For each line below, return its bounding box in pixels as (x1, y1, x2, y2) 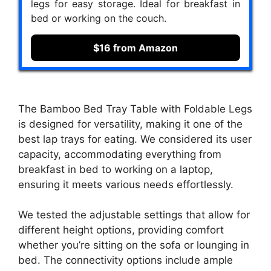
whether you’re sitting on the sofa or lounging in (18, 239, 249, 252)
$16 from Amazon (93, 42, 178, 54)
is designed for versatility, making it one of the (18, 117, 243, 130)
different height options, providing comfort (18, 224, 224, 237)
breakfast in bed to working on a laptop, (18, 163, 213, 175)
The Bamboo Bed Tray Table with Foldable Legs (18, 102, 252, 115)
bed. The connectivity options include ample (18, 254, 233, 267)
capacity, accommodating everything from (18, 148, 221, 160)
